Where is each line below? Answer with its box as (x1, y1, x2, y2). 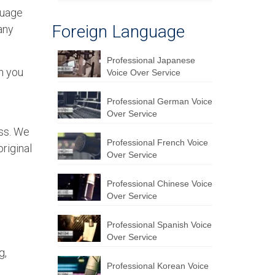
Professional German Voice (106, 96, 212, 106)
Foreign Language (51, 21, 185, 42)
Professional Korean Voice (106, 261, 209, 271)
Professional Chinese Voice (106, 179, 212, 188)
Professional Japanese (106, 55, 195, 65)
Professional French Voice (106, 137, 208, 147)
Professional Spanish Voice (106, 220, 212, 230)
